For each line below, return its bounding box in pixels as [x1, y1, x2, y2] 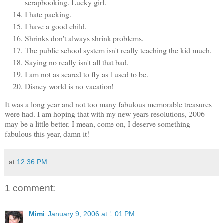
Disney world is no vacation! [25, 80, 114, 91]
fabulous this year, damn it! [5, 128, 89, 139]
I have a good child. [25, 20, 87, 31]
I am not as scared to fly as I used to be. [25, 68, 148, 79]
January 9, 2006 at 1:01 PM [48, 209, 135, 218]
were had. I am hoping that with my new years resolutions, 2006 [5, 108, 205, 119]
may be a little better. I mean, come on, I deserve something [5, 118, 190, 129]
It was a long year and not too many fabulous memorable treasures [5, 98, 212, 109]
